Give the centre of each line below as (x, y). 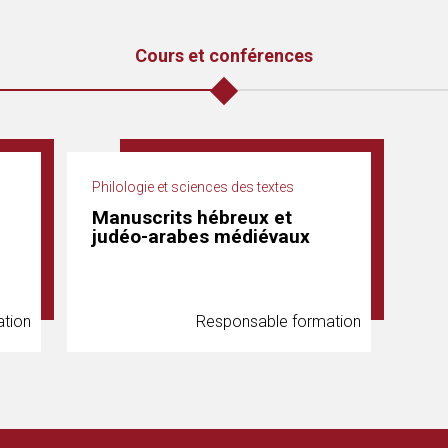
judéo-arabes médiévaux (201, 236)
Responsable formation (278, 321)
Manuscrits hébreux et (192, 217)
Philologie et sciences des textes (193, 187)
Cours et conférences (224, 55)
